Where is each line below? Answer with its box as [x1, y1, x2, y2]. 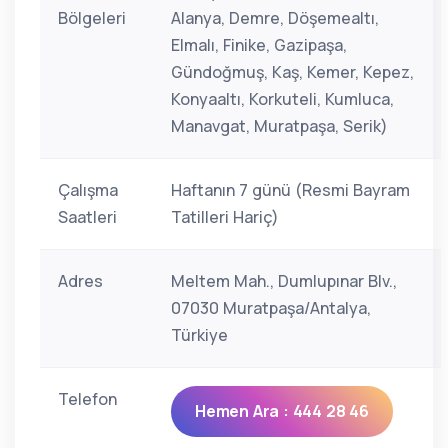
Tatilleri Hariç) [171, 206, 279, 228]
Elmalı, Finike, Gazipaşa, [171, 34, 347, 56]
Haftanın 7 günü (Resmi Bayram [171, 179, 410, 201]
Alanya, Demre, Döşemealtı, [171, 7, 379, 29]
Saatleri [58, 206, 117, 228]
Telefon [58, 388, 117, 410]
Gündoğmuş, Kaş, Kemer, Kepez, [171, 61, 414, 83]
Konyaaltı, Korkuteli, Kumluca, [171, 88, 394, 110]
